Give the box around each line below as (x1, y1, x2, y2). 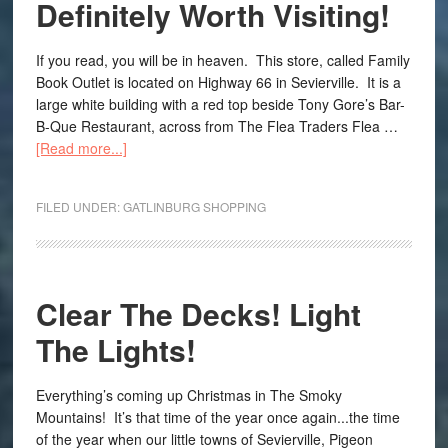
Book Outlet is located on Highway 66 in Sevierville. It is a (35, 72, 401, 92)
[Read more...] (35, 138, 127, 158)
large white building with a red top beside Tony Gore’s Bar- (35, 94, 405, 114)
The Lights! (35, 328, 196, 371)
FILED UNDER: (35, 198, 123, 215)
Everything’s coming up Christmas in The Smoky (35, 385, 342, 405)
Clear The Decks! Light (35, 292, 361, 335)
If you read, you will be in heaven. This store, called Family (35, 50, 410, 70)
